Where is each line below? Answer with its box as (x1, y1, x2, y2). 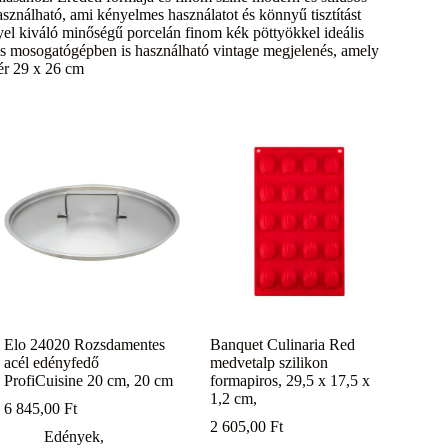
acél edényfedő (4, 353, 100, 371)
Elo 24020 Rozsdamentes (4, 335, 166, 353)
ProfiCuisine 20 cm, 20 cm (4, 371, 174, 389)
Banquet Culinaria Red (210, 335, 356, 353)
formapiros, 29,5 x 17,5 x (210, 371, 371, 389)
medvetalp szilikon (210, 353, 329, 371)
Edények (44, 427, 101, 445)
